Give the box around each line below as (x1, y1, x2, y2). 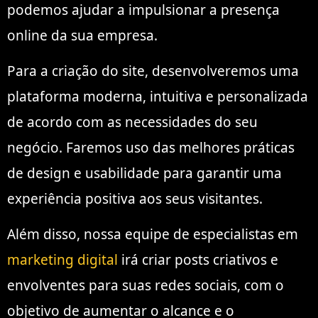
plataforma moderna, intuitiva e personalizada (7, 87, 308, 106)
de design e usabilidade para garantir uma (7, 163, 282, 182)
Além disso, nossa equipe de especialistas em (7, 225, 298, 244)
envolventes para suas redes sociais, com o (7, 276, 284, 295)
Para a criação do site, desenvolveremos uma (7, 61, 299, 80)
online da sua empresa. (7, 26, 158, 45)
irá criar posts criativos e (118, 251, 278, 270)
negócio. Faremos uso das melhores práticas (7, 138, 295, 157)
